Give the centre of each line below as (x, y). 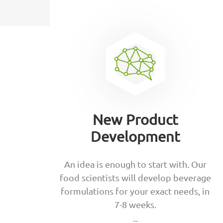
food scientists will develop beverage (135, 178)
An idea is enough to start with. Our (135, 164)
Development (135, 137)
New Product (135, 120)
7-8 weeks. (135, 205)
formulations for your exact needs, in (135, 191)
